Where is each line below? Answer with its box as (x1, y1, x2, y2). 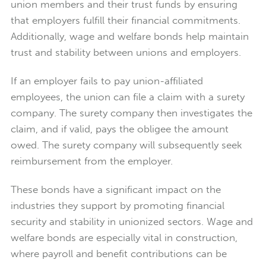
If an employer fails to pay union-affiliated (10, 75, 203, 87)
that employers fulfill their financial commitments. (10, 14, 240, 27)
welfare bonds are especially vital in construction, (10, 232, 237, 244)
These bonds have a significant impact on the (10, 183, 221, 196)
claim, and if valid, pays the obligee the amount (10, 123, 229, 135)
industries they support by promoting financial (10, 199, 224, 212)
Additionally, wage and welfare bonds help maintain (10, 30, 249, 43)
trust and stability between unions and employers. (10, 46, 244, 59)
